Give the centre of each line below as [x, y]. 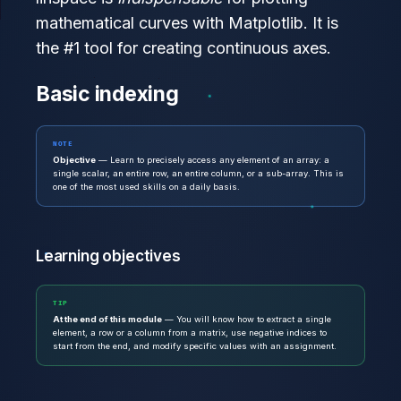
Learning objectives [108, 256]
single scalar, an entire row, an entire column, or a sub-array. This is [198, 173]
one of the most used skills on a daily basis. [146, 186]
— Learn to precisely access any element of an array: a [213, 159]
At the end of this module [107, 319]
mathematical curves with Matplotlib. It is [187, 22]
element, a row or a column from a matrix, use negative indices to [190, 332]
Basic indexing [107, 94]
